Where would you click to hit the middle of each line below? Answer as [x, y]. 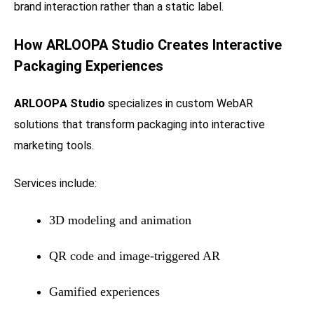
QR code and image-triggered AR [135, 255]
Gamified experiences [104, 291]
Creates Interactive [218, 45]
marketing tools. [54, 145]
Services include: [55, 183]
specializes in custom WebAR [179, 103]
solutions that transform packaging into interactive [139, 124]
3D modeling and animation [120, 220]
